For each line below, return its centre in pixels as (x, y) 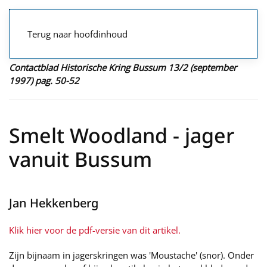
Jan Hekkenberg (54, 203)
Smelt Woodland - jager (122, 135)
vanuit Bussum (80, 159)
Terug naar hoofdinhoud (77, 34)
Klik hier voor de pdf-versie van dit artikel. (95, 230)
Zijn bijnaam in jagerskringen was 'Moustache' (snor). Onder (131, 255)
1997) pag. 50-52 (44, 80)
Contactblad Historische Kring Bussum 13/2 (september (123, 67)
